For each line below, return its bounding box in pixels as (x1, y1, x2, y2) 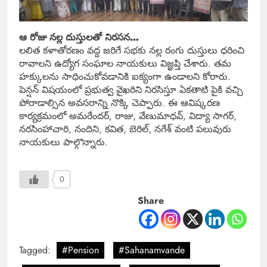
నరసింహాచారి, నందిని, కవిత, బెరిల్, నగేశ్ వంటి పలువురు (19, 122, 231, 136)
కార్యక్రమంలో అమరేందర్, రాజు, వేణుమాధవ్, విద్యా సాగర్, (19, 109, 237, 123)
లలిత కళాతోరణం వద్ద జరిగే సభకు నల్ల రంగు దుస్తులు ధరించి (19, 44, 244, 58)
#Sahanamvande (119, 243, 185, 257)
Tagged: (19, 243, 54, 257)
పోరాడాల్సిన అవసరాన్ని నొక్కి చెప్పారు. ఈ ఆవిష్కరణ (19, 96, 220, 110)
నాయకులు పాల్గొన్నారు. (19, 135, 108, 150)
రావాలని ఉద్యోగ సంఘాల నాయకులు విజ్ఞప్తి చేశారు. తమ (19, 57, 231, 71)
